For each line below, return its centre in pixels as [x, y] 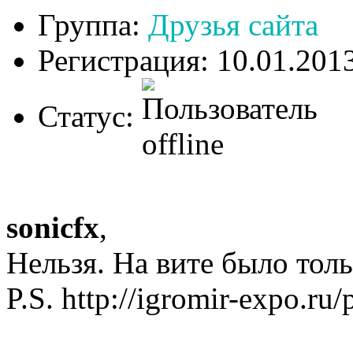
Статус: [90, 116]
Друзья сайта [233, 24]
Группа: [93, 24]
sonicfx [53, 227]
